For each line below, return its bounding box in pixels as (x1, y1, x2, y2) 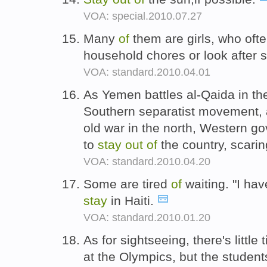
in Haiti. (107, 193, 157, 207)
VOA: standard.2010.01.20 (83, 211, 210, 223)
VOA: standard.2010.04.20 (83, 155, 210, 167)
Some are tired (83, 176, 171, 191)
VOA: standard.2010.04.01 (83, 66, 210, 79)
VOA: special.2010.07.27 (83, 10, 202, 23)
